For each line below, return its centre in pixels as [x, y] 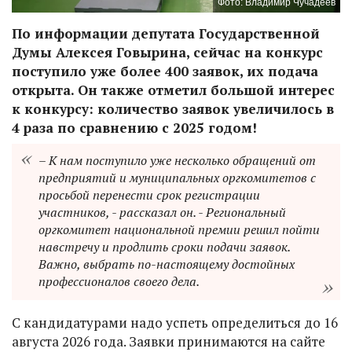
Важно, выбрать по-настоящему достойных [167, 264]
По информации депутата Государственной [166, 33]
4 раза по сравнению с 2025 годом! [134, 127]
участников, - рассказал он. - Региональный [162, 212]
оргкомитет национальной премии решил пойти [179, 229]
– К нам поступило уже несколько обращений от [177, 160]
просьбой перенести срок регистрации [149, 194]
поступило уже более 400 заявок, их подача [165, 71]
